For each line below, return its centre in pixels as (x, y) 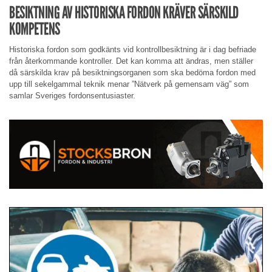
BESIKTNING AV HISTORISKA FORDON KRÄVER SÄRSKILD (124, 12)
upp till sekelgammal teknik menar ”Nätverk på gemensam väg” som (129, 84)
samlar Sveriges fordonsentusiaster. (72, 96)
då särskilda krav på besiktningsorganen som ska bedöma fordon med (132, 73)
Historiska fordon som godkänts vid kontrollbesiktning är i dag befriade (133, 50)
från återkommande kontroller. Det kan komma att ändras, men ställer (131, 61)
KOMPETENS (35, 29)
